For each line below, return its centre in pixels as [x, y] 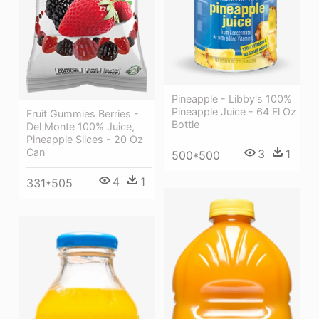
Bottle [185, 124]
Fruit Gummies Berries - [83, 114]
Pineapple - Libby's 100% [232, 98]
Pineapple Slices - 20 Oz [85, 140]
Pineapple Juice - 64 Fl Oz [234, 111]
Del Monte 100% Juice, [80, 127]
